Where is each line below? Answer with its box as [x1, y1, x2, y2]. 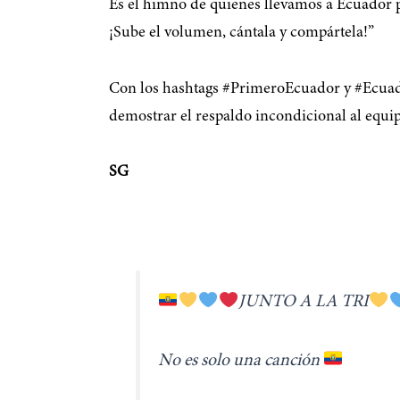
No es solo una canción [157, 352, 323, 370]
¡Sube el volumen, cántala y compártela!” [109, 25, 374, 42]
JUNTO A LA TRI [237, 294, 369, 312]
